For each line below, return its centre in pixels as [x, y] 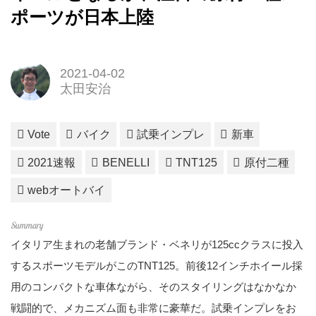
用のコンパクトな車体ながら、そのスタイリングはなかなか [153, 286]
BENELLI [126, 162]
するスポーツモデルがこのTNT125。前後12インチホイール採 [157, 265]
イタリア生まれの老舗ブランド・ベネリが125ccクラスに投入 [157, 244]
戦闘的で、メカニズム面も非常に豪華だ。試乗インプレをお [153, 308]
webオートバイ [66, 190]
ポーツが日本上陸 [82, 18]
